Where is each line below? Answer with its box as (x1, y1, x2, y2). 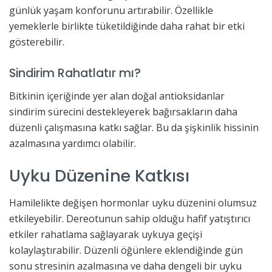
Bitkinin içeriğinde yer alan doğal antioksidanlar (9, 89, 225, 103)
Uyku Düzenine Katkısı (9, 163, 189, 188)
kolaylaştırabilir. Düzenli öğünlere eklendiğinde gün (9, 243, 243, 257)
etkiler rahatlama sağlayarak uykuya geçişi (9, 228, 202, 242)
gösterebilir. (9, 35, 64, 49)
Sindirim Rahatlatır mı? (9, 65, 141, 82)
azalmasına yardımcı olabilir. (9, 137, 136, 150)
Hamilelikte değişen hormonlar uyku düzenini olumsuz (9, 196, 257, 210)
